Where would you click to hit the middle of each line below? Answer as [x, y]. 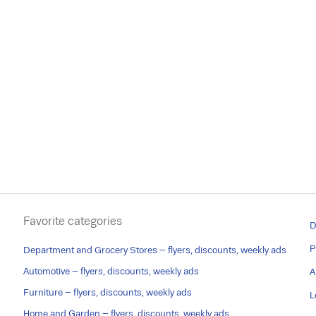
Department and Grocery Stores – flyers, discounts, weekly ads [154, 250]
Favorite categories [72, 221]
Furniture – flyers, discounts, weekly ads [107, 292]
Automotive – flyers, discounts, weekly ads [111, 271]
